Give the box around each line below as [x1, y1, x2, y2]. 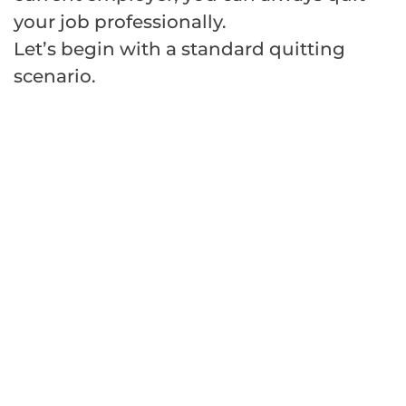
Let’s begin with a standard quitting [14, 37, 345, 60]
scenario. [14, 64, 96, 87]
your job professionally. [14, 10, 227, 33]
